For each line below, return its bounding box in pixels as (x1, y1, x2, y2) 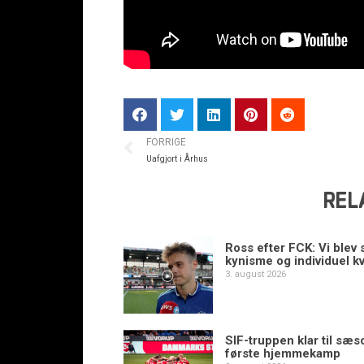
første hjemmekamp (225, 345, 341, 361)
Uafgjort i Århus (146, 153, 208, 164)
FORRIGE (146, 136, 186, 148)
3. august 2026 (225, 269, 287, 280)
